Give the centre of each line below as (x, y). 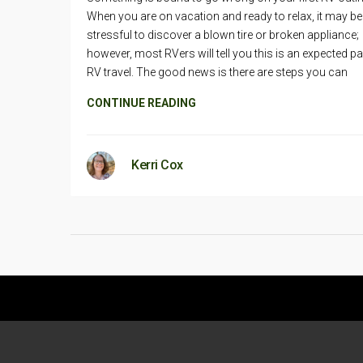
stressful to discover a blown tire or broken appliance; (223, 34)
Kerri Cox (157, 164)
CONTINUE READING (141, 102)
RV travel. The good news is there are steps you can (217, 72)
